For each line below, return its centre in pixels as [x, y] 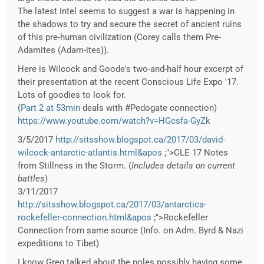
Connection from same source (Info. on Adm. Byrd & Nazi [131, 231]
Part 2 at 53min [50, 108]
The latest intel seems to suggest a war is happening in [126, 11]
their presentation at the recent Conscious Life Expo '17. [128, 82]
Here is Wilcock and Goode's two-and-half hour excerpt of [131, 69]
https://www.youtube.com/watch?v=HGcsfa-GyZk [114, 121]
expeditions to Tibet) [58, 244]
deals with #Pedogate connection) [148, 108]
